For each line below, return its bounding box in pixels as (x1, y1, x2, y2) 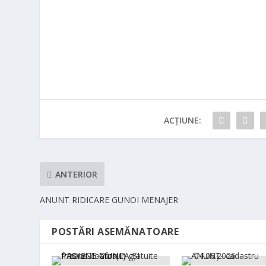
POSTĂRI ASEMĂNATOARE (52, 225, 179, 238)
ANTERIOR (55, 168, 98, 180)
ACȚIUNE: (164, 115, 202, 126)
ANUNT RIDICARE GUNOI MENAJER (40, 194, 179, 205)
